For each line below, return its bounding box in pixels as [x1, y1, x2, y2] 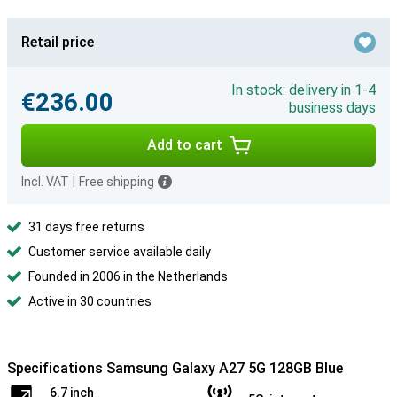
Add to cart [146, 136, 222, 153]
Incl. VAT [21, 175, 69, 189]
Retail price [21, 34, 94, 51]
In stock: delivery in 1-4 [231, 82, 376, 98]
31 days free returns [28, 220, 144, 234]
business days [289, 99, 376, 116]
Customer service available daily [28, 245, 211, 259]
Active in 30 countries [28, 294, 152, 308]
